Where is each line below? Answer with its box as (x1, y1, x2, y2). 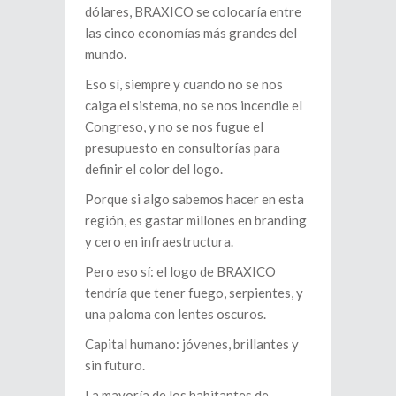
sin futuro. (85, 357, 145, 373)
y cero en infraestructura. (85, 233, 233, 249)
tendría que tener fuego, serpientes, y (85, 285, 303, 301)
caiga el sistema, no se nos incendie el (85, 97, 302, 113)
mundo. (85, 46, 126, 62)
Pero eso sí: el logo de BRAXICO (85, 263, 276, 279)
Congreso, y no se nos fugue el (85, 118, 263, 134)
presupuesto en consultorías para (85, 140, 280, 156)
